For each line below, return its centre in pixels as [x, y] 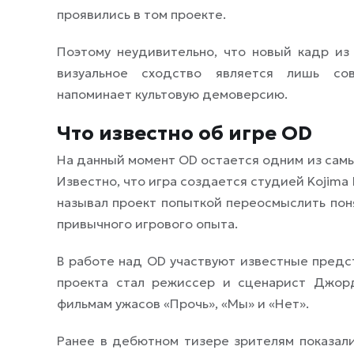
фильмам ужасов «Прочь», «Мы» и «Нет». [183, 303]
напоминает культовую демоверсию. [172, 94]
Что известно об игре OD [185, 133]
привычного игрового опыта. [147, 224]
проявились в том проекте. [141, 14]
